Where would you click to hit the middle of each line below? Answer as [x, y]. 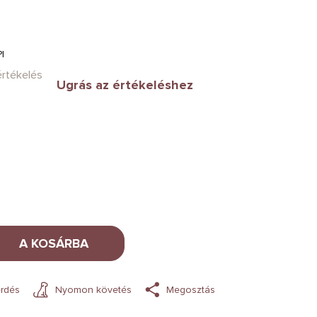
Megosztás [191, 289]
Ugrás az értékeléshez [125, 85]
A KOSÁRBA [54, 243]
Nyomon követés [93, 289]
